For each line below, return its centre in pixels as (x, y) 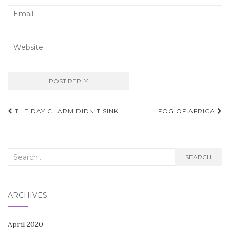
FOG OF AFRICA (188, 111)
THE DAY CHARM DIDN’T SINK (66, 111)
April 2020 (25, 224)
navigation (46, 128)
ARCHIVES (27, 195)
